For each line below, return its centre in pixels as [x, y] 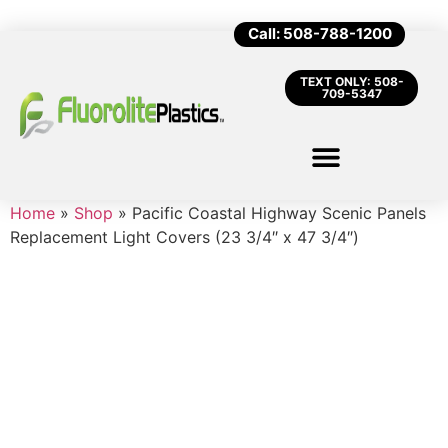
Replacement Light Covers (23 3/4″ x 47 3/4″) [184, 237]
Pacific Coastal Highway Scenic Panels [279, 213]
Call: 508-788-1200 [320, 33]
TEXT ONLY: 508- [351, 81]
